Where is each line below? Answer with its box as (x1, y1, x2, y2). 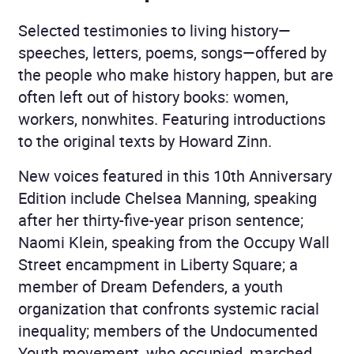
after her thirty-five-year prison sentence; (18, 209, 303, 231)
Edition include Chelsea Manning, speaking (18, 186, 317, 209)
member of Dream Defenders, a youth (18, 275, 283, 297)
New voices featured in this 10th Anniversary (18, 164, 332, 186)
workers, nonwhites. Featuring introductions (18, 107, 326, 130)
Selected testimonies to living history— (18, 19, 291, 41)
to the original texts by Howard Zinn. (18, 130, 272, 152)
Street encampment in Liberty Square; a (18, 253, 298, 275)
